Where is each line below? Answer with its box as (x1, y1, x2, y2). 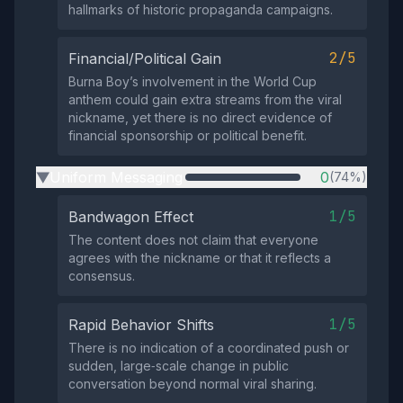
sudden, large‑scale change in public (68, 358, 289, 373)
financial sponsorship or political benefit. (68, 128, 307, 143)
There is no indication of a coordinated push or (68, 340, 349, 355)
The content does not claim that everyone (68, 232, 318, 247)
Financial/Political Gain (68, 49, 221, 67)
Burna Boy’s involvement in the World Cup (68, 74, 317, 89)
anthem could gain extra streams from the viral (68, 92, 342, 107)
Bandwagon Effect (68, 208, 193, 226)
